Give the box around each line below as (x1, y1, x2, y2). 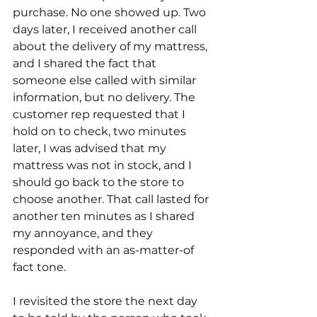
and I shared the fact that (13, 56, 159, 70)
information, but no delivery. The (13, 90, 198, 104)
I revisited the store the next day (13, 294, 200, 308)
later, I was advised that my (13, 141, 169, 155)
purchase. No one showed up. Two (13, 5, 209, 19)
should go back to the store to (13, 175, 187, 189)
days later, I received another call (13, 22, 200, 36)
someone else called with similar (13, 73, 199, 87)
